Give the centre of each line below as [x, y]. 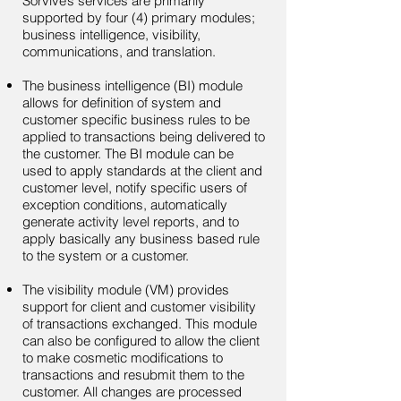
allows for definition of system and [122, 102]
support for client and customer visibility [139, 307]
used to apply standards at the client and [142, 171]
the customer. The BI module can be [128, 154]
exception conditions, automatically [125, 205]
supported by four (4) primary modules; [139, 17]
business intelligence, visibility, [111, 34]
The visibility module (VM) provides [126, 290]
